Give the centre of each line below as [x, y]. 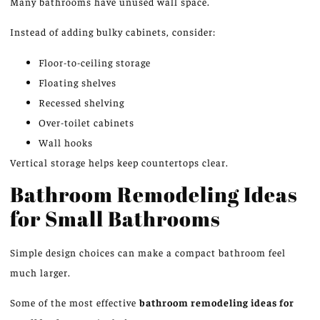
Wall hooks [66, 142]
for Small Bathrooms [115, 218]
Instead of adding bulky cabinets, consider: [113, 32]
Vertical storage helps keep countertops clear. [119, 162]
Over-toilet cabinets [86, 122]
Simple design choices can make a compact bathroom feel [148, 252]
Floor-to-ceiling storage [95, 62]
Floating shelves [77, 82]
